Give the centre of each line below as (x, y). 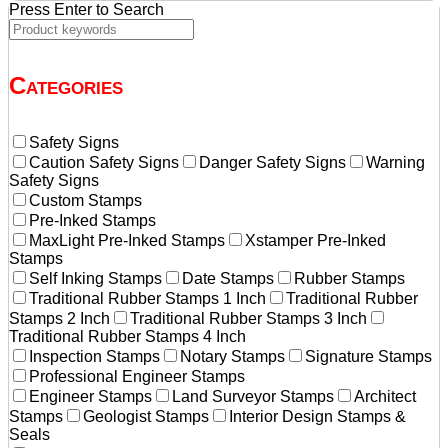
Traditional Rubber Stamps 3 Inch (248, 318)
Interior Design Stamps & (317, 416)
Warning (395, 162)
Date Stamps (228, 278)
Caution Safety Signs (104, 162)
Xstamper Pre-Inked (315, 240)
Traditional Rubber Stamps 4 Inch (127, 336)
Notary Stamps (232, 356)
